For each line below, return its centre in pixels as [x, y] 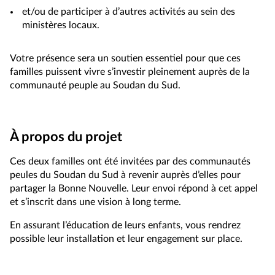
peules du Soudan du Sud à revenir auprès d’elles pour [125, 175]
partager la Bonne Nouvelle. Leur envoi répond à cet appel [134, 188]
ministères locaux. [61, 25]
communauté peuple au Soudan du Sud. [95, 85]
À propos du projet [66, 137]
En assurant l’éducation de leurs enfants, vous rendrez [125, 225]
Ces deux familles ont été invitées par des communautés [130, 161]
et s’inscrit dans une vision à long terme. [95, 202]
